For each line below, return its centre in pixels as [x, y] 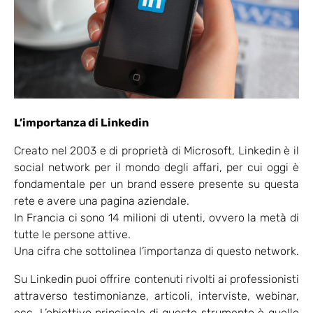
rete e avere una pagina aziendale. [102, 201]
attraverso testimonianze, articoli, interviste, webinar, [156, 296]
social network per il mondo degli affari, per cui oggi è [156, 168]
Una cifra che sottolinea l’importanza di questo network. [156, 252]
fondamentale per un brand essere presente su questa [156, 184]
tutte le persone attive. [72, 235]
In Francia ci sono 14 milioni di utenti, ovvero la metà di [156, 218]
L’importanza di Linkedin [81, 123]
